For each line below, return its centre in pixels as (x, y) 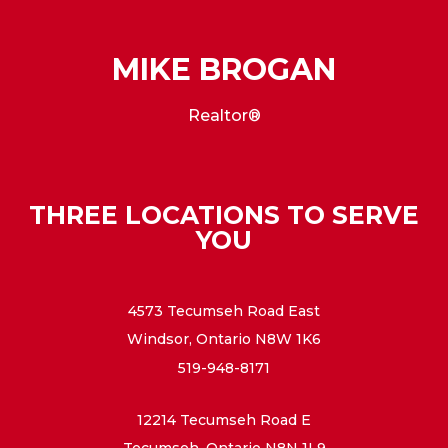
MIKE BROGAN (224, 69)
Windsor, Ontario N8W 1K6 (224, 339)
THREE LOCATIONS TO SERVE (224, 215)
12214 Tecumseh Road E (224, 419)
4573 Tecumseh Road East (224, 310)
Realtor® (224, 115)
